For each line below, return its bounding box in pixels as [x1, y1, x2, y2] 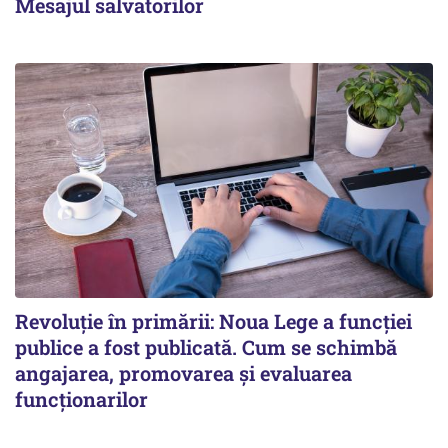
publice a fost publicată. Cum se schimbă [15, 333, 397, 360]
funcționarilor [15, 385, 148, 412]
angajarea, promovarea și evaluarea [15, 359, 352, 386]
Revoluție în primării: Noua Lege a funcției [15, 307, 412, 334]
